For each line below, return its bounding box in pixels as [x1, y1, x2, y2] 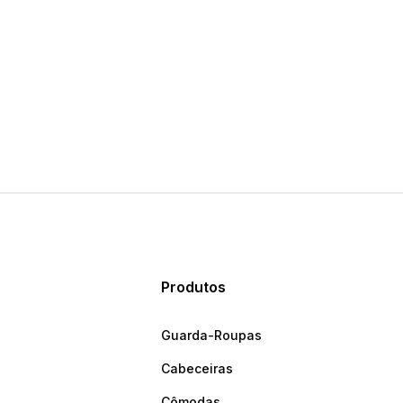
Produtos [161, 278, 227, 297]
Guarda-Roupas [161, 327, 263, 344]
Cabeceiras [161, 361, 234, 377]
